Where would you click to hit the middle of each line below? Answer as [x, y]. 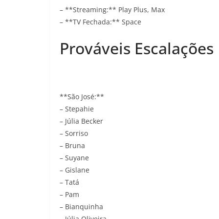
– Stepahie [77, 109]
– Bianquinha [81, 207]
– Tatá [69, 182]
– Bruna [72, 145]
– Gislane [75, 170]
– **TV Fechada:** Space [100, 22]
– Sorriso [74, 133]
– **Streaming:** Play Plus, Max [112, 10]
